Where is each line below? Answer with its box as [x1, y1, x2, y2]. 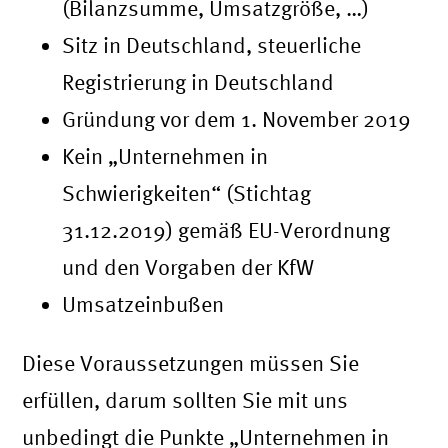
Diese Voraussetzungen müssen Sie [22, 351, 360, 376]
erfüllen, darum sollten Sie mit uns [22, 388, 349, 413]
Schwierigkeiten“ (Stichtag [62, 181, 312, 206]
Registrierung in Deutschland [62, 70, 335, 95]
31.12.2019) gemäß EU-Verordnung [62, 218, 391, 243]
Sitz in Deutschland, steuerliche [62, 33, 362, 58]
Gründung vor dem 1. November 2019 [62, 107, 412, 132]
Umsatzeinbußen [62, 292, 225, 317]
